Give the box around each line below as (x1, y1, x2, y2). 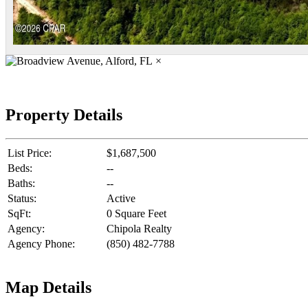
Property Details (5, 105, 122, 124)
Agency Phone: (8, 237, 75, 250)
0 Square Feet (107, 207, 166, 219)
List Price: (8, 146, 52, 159)
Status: (8, 192, 36, 204)
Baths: (8, 177, 35, 189)
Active (107, 192, 135, 204)
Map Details (5, 278, 91, 296)
